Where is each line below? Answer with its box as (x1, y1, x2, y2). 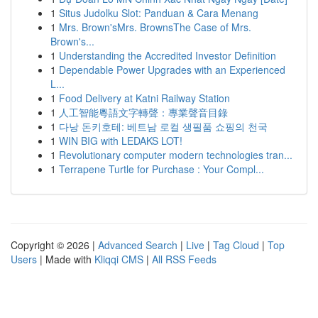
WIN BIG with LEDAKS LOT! (59, 133, 182, 148)
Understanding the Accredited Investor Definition (59, 48, 276, 62)
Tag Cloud (213, 238, 259, 252)
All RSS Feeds (152, 252, 216, 266)
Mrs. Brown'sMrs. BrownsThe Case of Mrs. (59, 20, 251, 34)
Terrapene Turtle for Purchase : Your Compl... (59, 162, 264, 176)
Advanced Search (98, 238, 177, 252)
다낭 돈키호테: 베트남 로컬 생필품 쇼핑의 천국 (59, 119, 268, 133)
